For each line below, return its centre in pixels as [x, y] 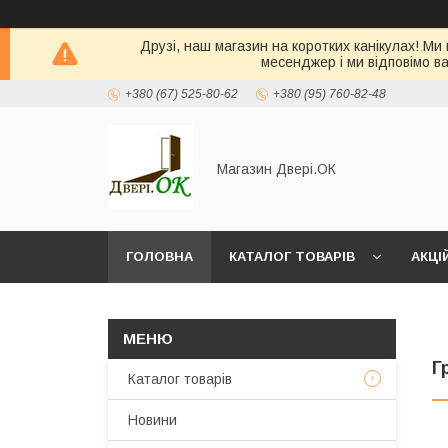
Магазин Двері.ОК [276, 169]
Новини [152, 420]
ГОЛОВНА [159, 256]
